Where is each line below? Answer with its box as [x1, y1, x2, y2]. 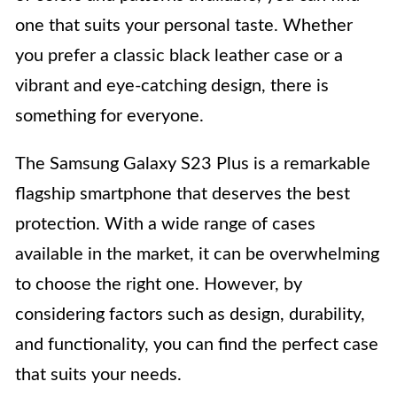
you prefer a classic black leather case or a [15, 46, 343, 65]
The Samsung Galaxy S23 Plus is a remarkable [15, 154, 370, 173]
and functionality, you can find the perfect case [15, 335, 378, 354]
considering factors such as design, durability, [15, 305, 365, 323]
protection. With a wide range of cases [15, 214, 315, 233]
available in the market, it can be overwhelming [15, 245, 379, 263]
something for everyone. [15, 106, 204, 125]
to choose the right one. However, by [15, 275, 302, 293]
